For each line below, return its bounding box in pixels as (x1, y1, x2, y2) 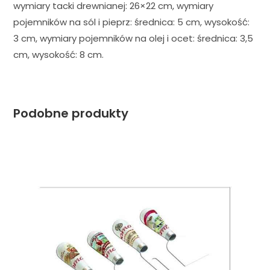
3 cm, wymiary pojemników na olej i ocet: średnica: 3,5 (13, 31, 254, 45)
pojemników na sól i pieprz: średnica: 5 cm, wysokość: (13, 15, 250, 28)
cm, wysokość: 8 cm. (13, 48, 104, 61)
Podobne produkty (13, 104, 129, 122)
